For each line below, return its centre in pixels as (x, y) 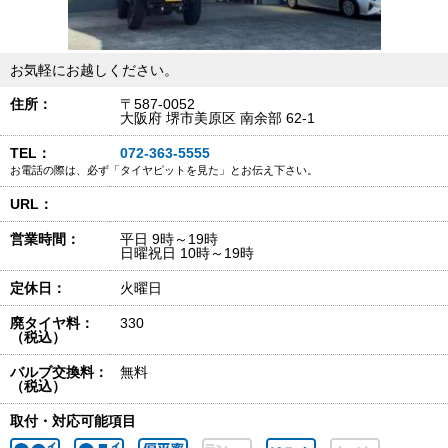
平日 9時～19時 (169, 239)
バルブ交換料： (59, 372)
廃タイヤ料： (52, 323)
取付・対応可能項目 (73, 421)
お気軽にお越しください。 (94, 70)
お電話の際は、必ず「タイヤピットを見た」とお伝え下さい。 (164, 170)
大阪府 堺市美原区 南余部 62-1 (217, 118)
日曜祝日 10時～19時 (187, 253)
